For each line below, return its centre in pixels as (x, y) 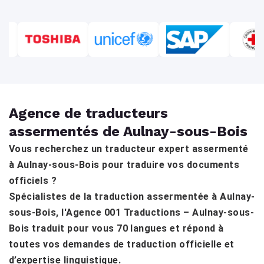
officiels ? (33, 180)
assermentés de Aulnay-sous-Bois (128, 131)
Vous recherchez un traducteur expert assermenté (129, 148)
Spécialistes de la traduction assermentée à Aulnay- (132, 196)
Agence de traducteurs (88, 113)
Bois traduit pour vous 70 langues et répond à (116, 228)
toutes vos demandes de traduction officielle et (122, 244)
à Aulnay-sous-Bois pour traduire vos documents (124, 164)
